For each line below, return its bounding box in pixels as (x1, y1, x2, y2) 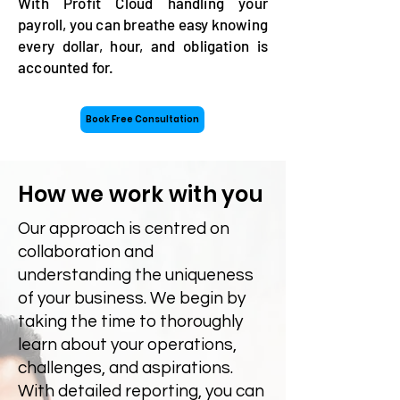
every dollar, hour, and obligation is (18, 37, 268, 54)
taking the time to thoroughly (18, 312, 243, 330)
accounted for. (18, 58, 114, 76)
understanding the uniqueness (18, 266, 254, 284)
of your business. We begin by (18, 289, 246, 307)
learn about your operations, (18, 336, 237, 354)
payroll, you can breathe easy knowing (18, 15, 268, 33)
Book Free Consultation (86, 112, 199, 126)
